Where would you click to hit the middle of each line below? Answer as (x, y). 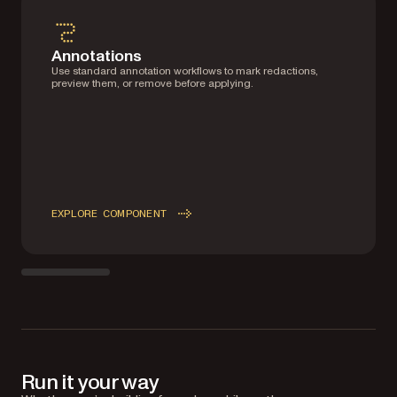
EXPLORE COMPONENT (109, 213)
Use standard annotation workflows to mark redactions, (185, 71)
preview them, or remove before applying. (152, 83)
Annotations (97, 56)
